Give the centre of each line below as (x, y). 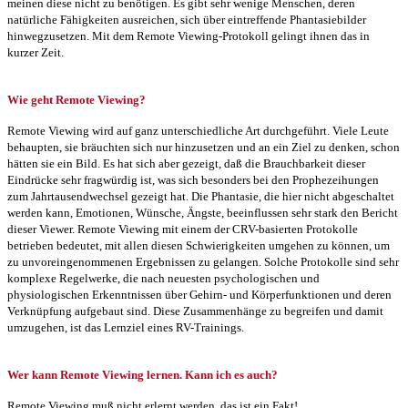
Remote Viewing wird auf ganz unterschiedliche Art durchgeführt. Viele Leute (198, 130)
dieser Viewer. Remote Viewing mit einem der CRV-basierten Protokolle (183, 229)
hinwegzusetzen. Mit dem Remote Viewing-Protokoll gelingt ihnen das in (189, 36)
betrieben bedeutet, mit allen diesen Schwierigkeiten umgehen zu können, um (199, 245)
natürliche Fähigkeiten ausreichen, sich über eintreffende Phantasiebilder (187, 19)
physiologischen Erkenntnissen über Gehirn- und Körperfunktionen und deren (199, 294)
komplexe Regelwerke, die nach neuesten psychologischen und (163, 278)
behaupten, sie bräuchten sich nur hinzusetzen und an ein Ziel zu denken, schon (204, 147)
